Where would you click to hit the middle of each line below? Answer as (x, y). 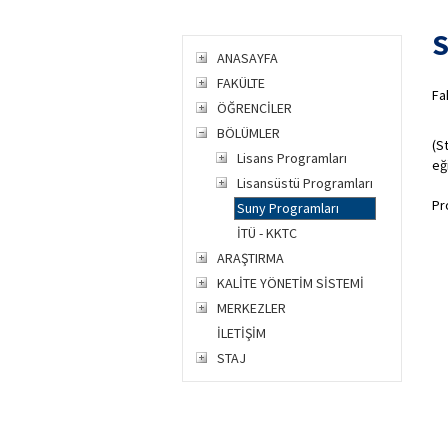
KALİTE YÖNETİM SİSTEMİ (290, 283)
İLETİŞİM (241, 333)
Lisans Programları (292, 158)
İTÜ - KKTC (267, 233)
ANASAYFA (247, 58)
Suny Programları (288, 208)
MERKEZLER (251, 308)
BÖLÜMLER (248, 133)
